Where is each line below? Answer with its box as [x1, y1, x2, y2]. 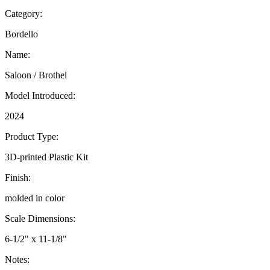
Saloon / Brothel [5, 69, 67, 80]
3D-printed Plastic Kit [5, 151, 88, 162]
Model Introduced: [5, 90, 75, 101]
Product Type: [5, 131, 58, 142]
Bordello [5, 28, 38, 39]
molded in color [5, 192, 64, 203]
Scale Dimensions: [5, 213, 75, 224]
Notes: [5, 254, 30, 265]
